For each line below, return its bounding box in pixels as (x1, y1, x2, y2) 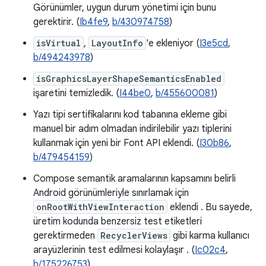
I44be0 (119, 87, 151, 99)
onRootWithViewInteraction (36, 201, 164, 213)
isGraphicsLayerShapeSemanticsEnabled (36, 73, 221, 84)
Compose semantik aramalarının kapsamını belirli (33, 173, 236, 185)
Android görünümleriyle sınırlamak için (33, 187, 189, 199)
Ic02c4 (195, 244, 226, 256)
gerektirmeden (33, 230, 97, 242)
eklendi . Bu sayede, (167, 201, 252, 213)
